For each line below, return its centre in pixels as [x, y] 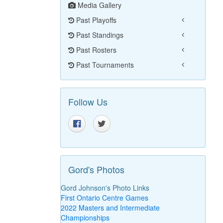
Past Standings [99, 35]
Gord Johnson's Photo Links [105, 188]
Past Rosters [95, 50]
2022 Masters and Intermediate [110, 208]
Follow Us [88, 102]
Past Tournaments [104, 65]
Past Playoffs [95, 20]
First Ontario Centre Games [104, 198]
